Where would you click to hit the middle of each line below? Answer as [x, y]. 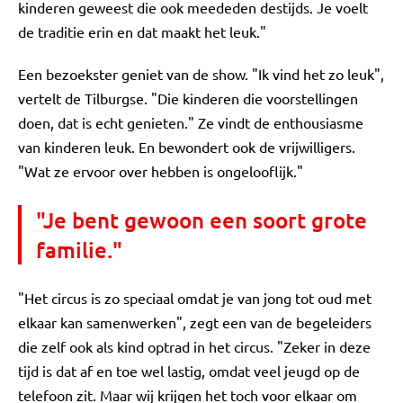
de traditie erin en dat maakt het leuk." [142, 31]
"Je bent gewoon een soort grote [201, 220]
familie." [79, 250]
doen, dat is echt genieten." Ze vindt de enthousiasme [191, 122]
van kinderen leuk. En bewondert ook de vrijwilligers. [187, 147]
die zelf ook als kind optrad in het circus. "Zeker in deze [194, 346]
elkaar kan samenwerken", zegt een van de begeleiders [195, 322]
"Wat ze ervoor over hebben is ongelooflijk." [161, 171]
